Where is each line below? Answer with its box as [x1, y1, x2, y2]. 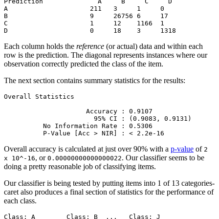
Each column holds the [4, 42, 76, 51]
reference [76, 42, 104, 51]
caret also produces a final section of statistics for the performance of [4, 188, 214, 197]
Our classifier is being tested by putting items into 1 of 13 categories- [4, 179, 215, 188]
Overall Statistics [4, 93, 74, 101]
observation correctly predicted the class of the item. [4, 60, 163, 68]
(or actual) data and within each [104, 42, 203, 51]
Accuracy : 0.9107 [4, 108, 192, 115]
